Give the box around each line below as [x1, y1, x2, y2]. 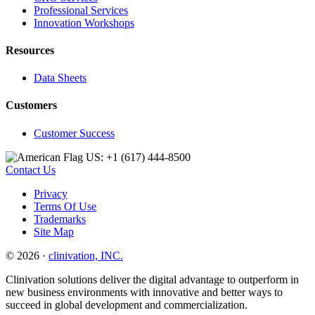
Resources [6, 44, 54, 56]
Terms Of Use [34, 200, 96, 212]
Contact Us [6, 163, 56, 176]
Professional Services [34, 4, 128, 16]
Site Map [34, 225, 74, 238]
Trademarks [34, 212, 86, 225]
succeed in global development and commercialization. [6, 298, 247, 311]
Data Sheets [34, 72, 86, 84]
